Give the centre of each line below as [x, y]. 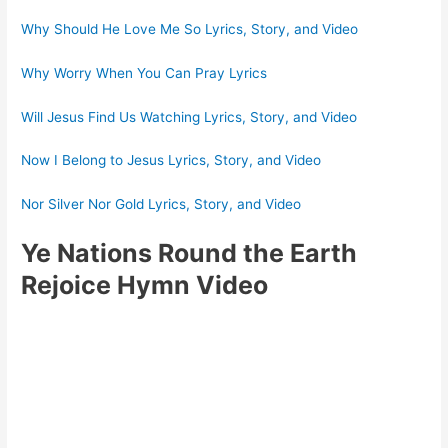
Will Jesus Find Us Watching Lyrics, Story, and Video [189, 116]
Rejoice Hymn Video [145, 285]
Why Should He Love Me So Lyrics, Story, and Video [190, 28]
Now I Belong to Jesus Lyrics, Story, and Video [171, 160]
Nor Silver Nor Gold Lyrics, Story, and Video [161, 204]
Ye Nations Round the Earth [189, 253]
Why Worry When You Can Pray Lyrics [144, 72]
